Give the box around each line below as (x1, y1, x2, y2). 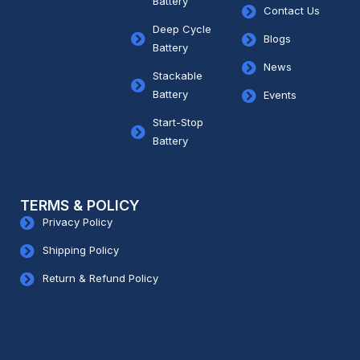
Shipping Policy (42, 243, 119, 256)
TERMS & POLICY (20, 197, 140, 214)
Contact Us (264, 4, 321, 17)
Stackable (153, 69, 203, 82)
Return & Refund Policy (42, 272, 158, 284)
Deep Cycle (153, 22, 212, 35)
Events (264, 88, 297, 101)
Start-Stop (153, 116, 204, 129)
